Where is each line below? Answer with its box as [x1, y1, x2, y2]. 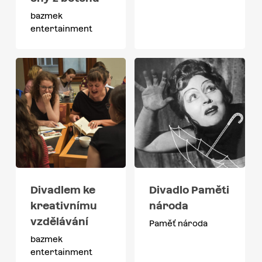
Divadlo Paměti [149, 184, 230, 196]
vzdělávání [30, 215, 88, 228]
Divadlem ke [30, 184, 95, 196]
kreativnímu [30, 199, 97, 212]
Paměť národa [149, 219, 208, 229]
